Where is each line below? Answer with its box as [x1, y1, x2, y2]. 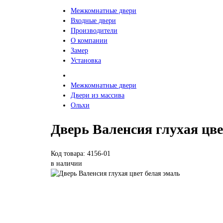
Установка [71, 56, 101, 64]
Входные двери [71, 16, 116, 24]
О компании [71, 36, 108, 44]
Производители [71, 26, 117, 34]
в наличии [51, 160, 82, 168]
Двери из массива [71, 91, 124, 99]
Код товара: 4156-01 [51, 150, 111, 158]
